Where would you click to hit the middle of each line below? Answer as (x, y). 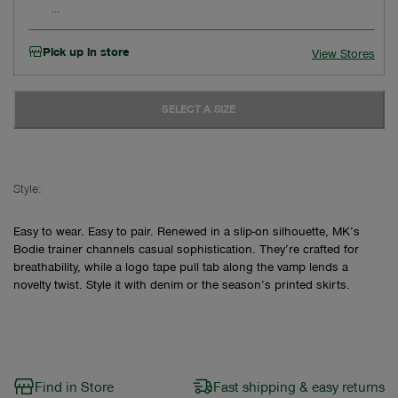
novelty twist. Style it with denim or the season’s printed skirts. (182, 283)
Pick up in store (86, 51)
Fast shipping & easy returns (299, 386)
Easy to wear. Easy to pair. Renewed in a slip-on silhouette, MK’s (187, 230)
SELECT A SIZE (199, 108)
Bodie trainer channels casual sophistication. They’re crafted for (186, 248)
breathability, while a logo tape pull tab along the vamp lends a (181, 266)
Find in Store (74, 386)
